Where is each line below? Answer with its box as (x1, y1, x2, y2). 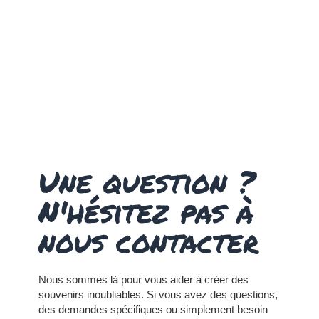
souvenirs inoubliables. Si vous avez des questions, (38, 288, 278, 301)
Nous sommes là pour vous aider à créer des (38, 273, 249, 286)
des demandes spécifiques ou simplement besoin (38, 303, 268, 316)
